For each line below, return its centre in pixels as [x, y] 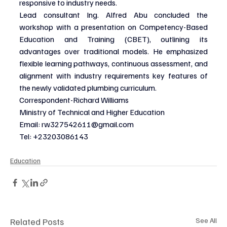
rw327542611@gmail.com [88, 124]
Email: [30, 124]
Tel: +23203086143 [54, 136]
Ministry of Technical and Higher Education [92, 112]
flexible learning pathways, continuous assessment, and [113, 63]
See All [206, 220]
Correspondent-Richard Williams [74, 100]
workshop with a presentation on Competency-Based [113, 27]
